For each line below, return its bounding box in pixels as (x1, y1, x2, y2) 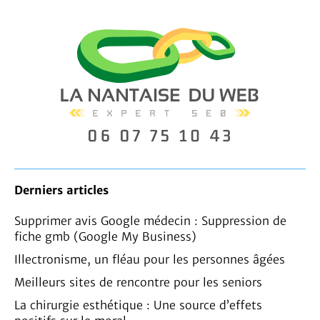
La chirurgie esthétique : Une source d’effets (14, 298, 262, 313)
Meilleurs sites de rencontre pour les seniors (14, 275, 262, 290)
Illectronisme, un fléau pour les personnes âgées (14, 252, 285, 267)
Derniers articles (14, 183, 109, 198)
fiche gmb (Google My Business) (14, 229, 196, 244)
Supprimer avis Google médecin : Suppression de (14, 214, 286, 229)
